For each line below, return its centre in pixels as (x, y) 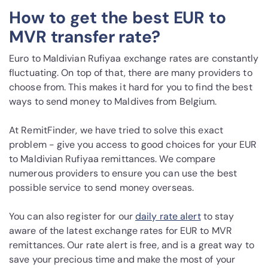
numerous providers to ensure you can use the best (123, 173)
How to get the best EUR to (118, 18)
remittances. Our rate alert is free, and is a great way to (132, 245)
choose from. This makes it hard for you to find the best (131, 87)
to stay (217, 217)
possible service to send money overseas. (102, 188)
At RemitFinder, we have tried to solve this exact (116, 130)
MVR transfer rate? (85, 37)
